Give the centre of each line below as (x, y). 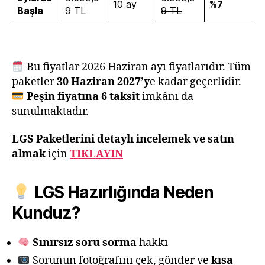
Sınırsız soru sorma (84, 243)
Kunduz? (46, 213)
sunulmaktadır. (50, 111)
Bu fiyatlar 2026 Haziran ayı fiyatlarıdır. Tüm (137, 67)
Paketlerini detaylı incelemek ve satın (135, 140)
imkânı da (166, 96)
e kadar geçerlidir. (195, 82)
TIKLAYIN (96, 154)
